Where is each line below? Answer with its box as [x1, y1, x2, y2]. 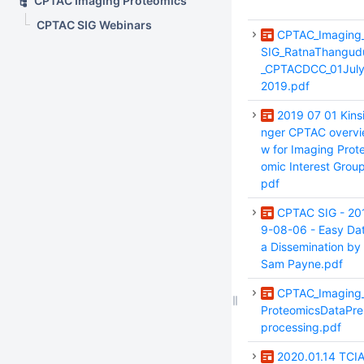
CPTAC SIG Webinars [37, 18, 152, 32]
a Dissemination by [261, 240, 361, 253]
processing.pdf [261, 320, 341, 334]
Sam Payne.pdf [261, 257, 343, 271]
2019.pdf [261, 79, 310, 93]
